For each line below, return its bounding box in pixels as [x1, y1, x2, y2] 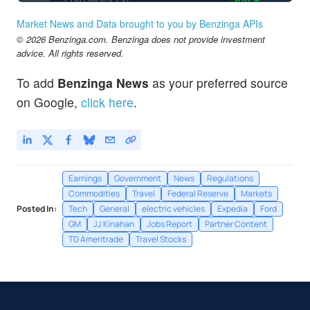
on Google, [17, 93, 77, 111]
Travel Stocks [136, 232, 186, 245]
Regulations [207, 172, 253, 184]
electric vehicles [142, 202, 205, 215]
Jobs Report [147, 217, 192, 230]
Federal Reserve [167, 187, 228, 199]
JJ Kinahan [93, 217, 134, 230]
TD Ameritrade [69, 232, 123, 245]
